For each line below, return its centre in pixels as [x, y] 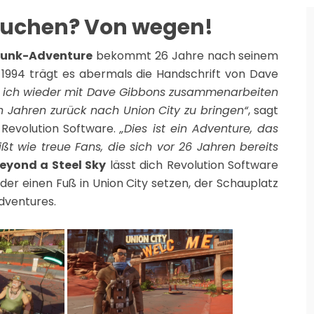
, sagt [264, 110]
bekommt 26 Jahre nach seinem [186, 55]
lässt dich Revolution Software [192, 165]
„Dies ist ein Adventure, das [199, 128]
